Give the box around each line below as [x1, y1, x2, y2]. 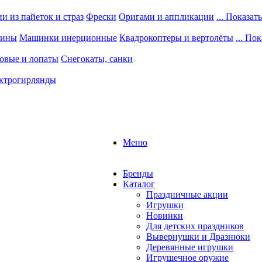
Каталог [123, 179, 155, 189]
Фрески [86, 12, 116, 22]
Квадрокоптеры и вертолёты [119, 33, 233, 43]
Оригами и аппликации [119, 12, 214, 22]
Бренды [123, 168, 153, 178]
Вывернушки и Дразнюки [146, 232, 250, 242]
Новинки [146, 211, 183, 220]
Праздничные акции [146, 189, 228, 199]
